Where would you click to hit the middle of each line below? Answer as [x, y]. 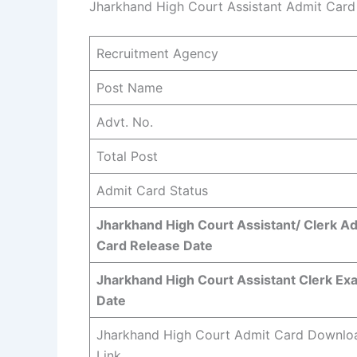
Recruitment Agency [157, 53]
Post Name [129, 87]
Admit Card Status [152, 190]
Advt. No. [125, 122]
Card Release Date [155, 245]
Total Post [127, 156]
